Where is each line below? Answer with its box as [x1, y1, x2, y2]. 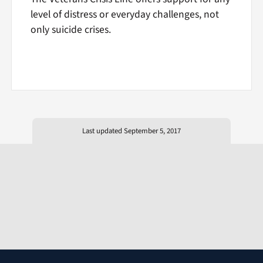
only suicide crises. [30, 22, 111, 37]
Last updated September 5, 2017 [82, 125, 181, 136]
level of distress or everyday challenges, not [30, 6, 219, 22]
